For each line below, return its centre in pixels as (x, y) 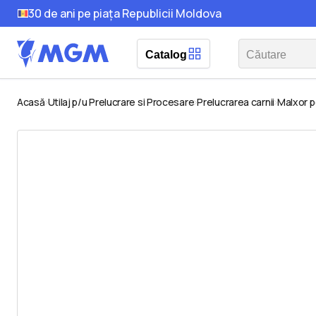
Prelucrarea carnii (236, 102)
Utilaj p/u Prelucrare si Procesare (121, 102)
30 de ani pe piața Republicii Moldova (125, 13)
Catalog (166, 55)
